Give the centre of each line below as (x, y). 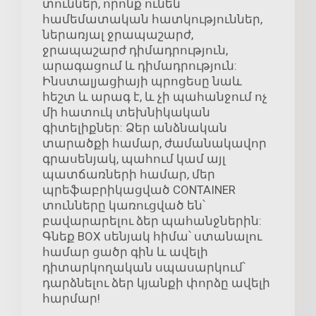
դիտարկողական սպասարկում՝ (144, 268)
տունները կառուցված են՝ (124, 206)
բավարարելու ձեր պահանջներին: (152, 221)
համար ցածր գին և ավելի (125, 252)
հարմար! (71, 299)
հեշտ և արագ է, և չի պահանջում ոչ (155, 97)
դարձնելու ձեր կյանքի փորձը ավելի (156, 283)
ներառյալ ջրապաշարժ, (118, 35)
